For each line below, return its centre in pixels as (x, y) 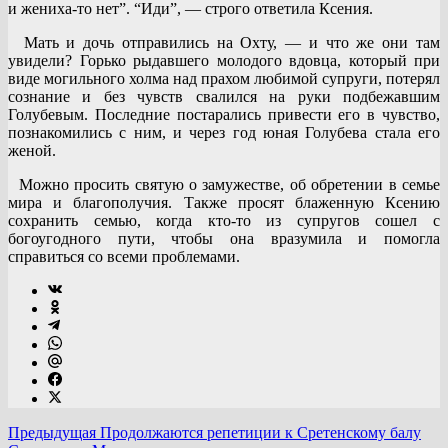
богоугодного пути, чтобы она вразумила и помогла (224, 238)
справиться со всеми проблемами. (124, 256)
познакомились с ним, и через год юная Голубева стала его (224, 132)
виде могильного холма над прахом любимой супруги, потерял (224, 78)
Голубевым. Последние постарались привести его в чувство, (224, 114)
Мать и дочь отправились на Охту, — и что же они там (224, 42)
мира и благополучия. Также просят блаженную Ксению (224, 202)
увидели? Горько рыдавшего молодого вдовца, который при (224, 60)
